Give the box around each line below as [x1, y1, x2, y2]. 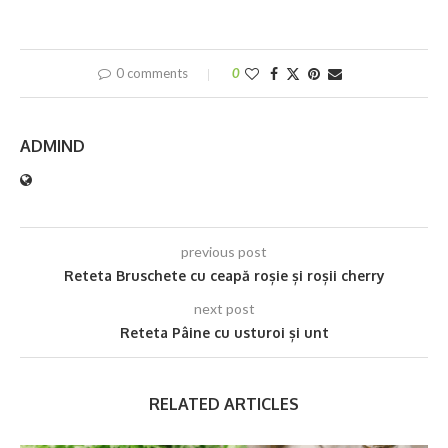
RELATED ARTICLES [149, 393, 299, 414]
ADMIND [20, 135, 85, 156]
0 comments [116, 64, 188, 81]
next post [193, 299, 255, 317]
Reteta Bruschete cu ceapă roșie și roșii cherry [63, 266, 385, 284]
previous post [181, 242, 267, 260]
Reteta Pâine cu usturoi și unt [119, 323, 329, 341]
